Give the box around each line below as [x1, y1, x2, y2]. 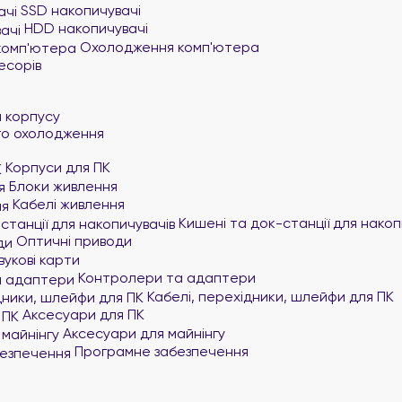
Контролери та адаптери [74, 269, 256, 286]
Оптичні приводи [13, 232, 132, 249]
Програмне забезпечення [71, 343, 249, 360]
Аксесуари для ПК [19, 306, 144, 323]
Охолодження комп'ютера [76, 38, 259, 56]
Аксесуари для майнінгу [59, 324, 225, 342]
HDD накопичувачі [21, 20, 148, 37]
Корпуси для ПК [2, 159, 110, 176]
